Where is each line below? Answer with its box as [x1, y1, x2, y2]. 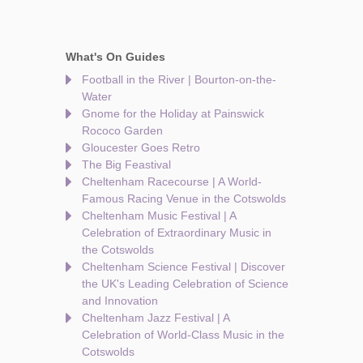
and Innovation [82, 294, 158, 308]
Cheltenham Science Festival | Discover [82, 260, 285, 274]
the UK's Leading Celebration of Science [82, 277, 288, 291]
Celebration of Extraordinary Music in [82, 226, 271, 240]
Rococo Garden [82, 124, 163, 138]
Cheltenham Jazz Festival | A [82, 311, 229, 325]
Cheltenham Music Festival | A [82, 209, 236, 223]
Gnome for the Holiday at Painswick [82, 107, 264, 121]
